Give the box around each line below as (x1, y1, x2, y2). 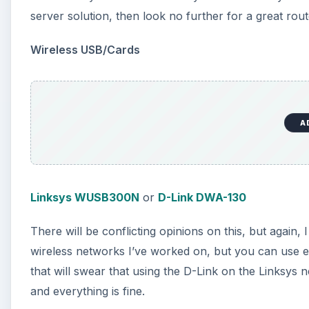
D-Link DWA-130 (158, 190, 246, 204)
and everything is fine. (30, 283, 145, 298)
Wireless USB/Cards (30, 43, 140, 57)
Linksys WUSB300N (30, 190, 139, 204)
